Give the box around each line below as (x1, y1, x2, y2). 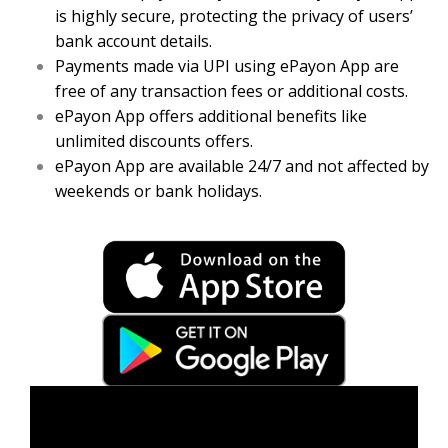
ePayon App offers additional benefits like (55, 105, 367, 128)
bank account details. (55, 30, 212, 53)
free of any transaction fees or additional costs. (55, 80, 408, 103)
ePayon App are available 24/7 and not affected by (55, 155, 429, 178)
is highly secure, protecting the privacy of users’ (55, 5, 413, 28)
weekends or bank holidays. (55, 180, 262, 203)
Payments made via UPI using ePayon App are (55, 55, 399, 78)
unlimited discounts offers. (55, 130, 253, 153)
